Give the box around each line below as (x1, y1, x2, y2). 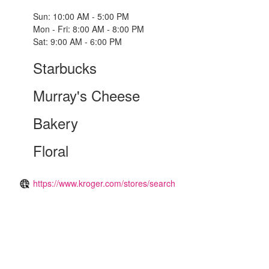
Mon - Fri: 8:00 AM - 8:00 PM (33, 23, 144, 35)
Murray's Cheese (33, 85, 140, 106)
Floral (33, 140, 68, 162)
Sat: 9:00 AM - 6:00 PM (33, 35, 122, 48)
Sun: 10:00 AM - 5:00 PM (33, 10, 129, 23)
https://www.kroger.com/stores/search (33, 177, 175, 190)
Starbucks (33, 57, 97, 79)
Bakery (33, 112, 78, 134)
